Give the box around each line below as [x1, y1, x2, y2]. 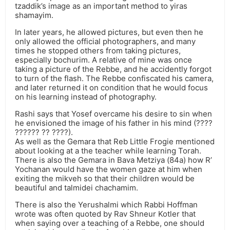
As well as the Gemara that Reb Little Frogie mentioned [15, 137, 215, 147]
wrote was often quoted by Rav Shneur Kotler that [15, 209, 196, 219]
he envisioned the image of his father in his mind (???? [15, 118, 213, 128]
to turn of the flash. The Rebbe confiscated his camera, [15, 73, 214, 84]
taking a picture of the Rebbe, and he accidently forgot [15, 64, 212, 74]
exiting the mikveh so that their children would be [15, 174, 195, 184]
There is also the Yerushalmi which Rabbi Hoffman [15, 200, 198, 210]
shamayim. [15, 10, 53, 21]
